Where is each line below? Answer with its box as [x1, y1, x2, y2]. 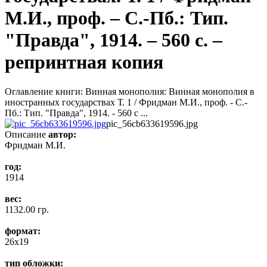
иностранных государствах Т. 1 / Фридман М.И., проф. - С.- [5, 97, 247, 107]
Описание [5, 129, 46, 139]
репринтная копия [5, 51, 163, 73]
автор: [48, 129, 76, 139]
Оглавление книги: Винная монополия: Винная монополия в [5, 86, 254, 97]
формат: [5, 225, 41, 236]
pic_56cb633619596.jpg [106, 118, 198, 129]
